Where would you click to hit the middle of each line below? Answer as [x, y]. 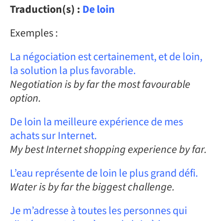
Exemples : [34, 33]
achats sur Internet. [53, 136]
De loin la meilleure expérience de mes [96, 122]
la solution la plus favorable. [73, 71]
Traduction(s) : [46, 9]
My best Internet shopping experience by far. [108, 149]
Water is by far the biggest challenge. [92, 187]
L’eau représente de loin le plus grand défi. [104, 173]
